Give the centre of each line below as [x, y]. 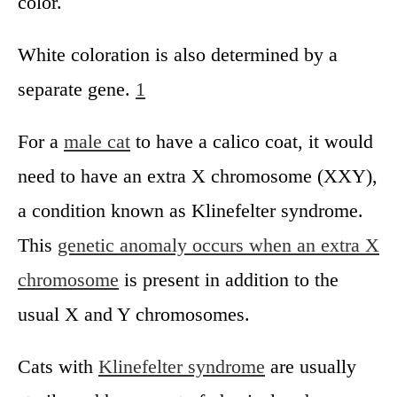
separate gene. [77, 89]
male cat [97, 141]
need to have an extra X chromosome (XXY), [198, 175]
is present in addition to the [229, 279]
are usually [311, 366]
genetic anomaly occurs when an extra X [218, 245]
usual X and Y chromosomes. [134, 314]
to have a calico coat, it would [252, 141]
